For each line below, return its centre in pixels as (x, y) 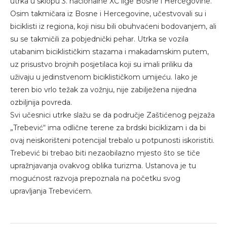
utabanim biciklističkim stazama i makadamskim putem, (109, 51)
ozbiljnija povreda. (41, 102)
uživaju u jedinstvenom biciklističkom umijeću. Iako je (104, 77)
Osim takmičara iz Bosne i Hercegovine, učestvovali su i (108, 13)
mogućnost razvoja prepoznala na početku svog (95, 178)
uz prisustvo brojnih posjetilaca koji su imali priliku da (101, 64)
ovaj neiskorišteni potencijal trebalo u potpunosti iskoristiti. (112, 140)
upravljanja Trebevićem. (51, 191)
